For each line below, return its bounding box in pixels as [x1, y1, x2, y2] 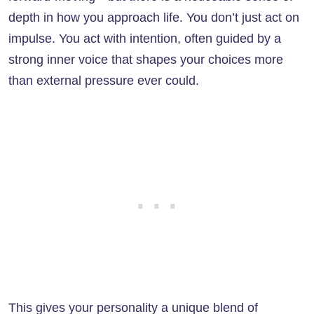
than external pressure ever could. [8, 74, 199, 88]
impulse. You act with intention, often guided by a [8, 32, 281, 46]
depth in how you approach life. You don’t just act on [8, 11, 299, 25]
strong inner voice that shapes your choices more [8, 53, 283, 67]
